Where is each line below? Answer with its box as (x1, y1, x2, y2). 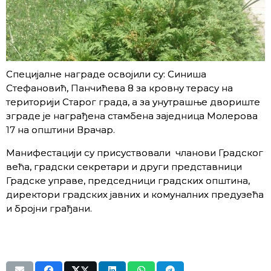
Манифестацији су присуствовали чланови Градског (6, 146, 263, 158)
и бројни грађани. (6, 202, 92, 214)
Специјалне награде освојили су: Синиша (6, 68, 206, 80)
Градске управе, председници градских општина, (6, 174, 250, 186)
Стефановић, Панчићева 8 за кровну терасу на (6, 82, 233, 94)
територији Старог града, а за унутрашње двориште (6, 96, 260, 108)
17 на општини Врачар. (6, 123, 115, 135)
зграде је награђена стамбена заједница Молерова (6, 109, 258, 122)
